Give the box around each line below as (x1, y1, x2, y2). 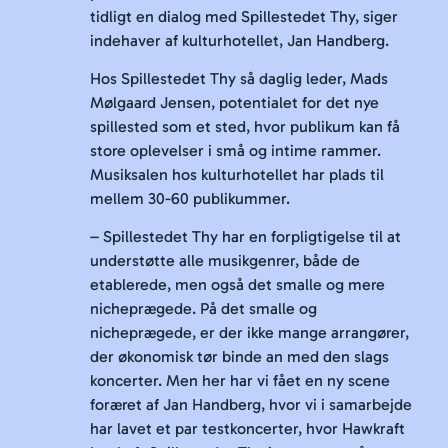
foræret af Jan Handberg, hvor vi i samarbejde (90, 395, 412, 415)
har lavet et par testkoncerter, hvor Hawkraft (90, 419, 405, 439)
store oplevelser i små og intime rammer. (90, 141, 381, 161)
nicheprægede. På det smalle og (90, 299, 317, 319)
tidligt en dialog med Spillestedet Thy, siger (90, 6, 398, 26)
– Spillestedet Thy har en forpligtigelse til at (90, 227, 401, 247)
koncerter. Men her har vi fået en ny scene (90, 371, 390, 391)
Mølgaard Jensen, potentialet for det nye (90, 93, 379, 113)
